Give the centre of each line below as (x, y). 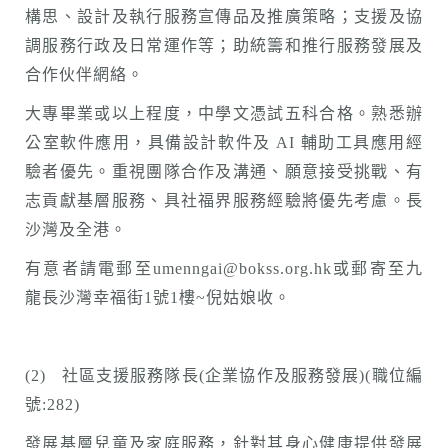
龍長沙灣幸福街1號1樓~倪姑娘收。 (158, 297)
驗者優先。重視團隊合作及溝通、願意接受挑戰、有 (224, 171)
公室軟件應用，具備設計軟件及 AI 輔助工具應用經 (224, 142)
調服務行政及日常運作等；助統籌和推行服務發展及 (224, 45)
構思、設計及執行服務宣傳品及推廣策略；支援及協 (224, 16)
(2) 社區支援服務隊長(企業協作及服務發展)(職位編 (224, 375)
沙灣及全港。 (76, 229)
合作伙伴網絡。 (84, 74)
